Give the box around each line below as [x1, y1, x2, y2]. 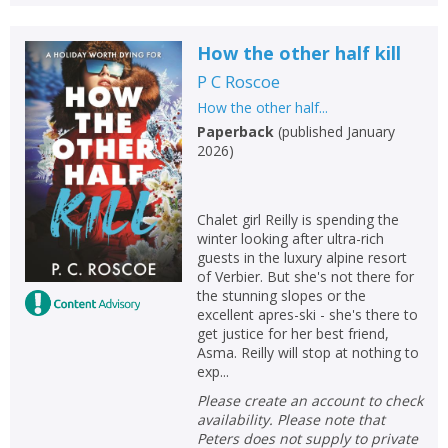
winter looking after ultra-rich [196, 229, 384, 248]
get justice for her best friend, [196, 324, 389, 343]
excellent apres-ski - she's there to [196, 305, 418, 324]
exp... [196, 362, 229, 381]
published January [281, 122, 395, 141]
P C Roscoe [196, 70, 280, 93]
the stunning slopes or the [196, 286, 366, 305]
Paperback [196, 122, 274, 141]
